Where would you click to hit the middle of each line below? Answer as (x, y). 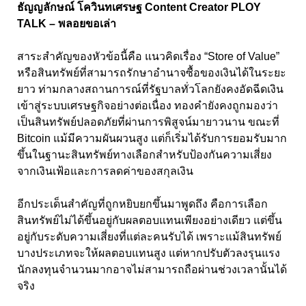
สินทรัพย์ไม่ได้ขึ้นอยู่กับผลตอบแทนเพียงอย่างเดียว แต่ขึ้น (150, 220)
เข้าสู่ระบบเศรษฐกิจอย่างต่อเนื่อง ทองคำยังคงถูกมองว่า (148, 105)
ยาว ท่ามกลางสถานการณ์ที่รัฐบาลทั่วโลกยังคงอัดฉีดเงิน (150, 89)
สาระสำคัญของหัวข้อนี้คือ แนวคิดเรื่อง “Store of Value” (148, 56)
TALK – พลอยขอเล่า (67, 23)
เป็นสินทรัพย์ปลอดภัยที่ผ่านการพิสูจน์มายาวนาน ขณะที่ (148, 122)
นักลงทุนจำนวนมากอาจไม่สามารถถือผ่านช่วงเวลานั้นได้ (152, 269)
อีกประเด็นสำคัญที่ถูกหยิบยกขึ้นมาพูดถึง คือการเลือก (142, 204)
